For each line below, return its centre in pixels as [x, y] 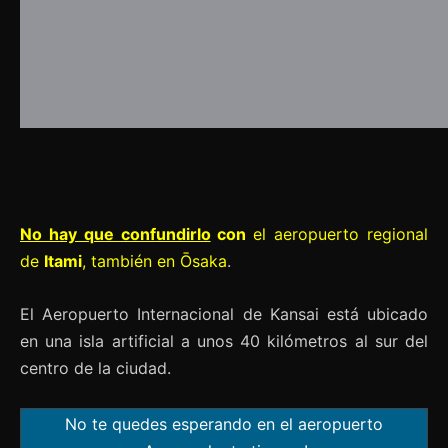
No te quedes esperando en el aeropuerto [224, 423]
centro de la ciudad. [95, 367]
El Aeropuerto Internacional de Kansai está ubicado [224, 313]
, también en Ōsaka [154, 260]
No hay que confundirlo [115, 233]
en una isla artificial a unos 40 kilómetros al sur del [224, 340]
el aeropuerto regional [341, 233]
